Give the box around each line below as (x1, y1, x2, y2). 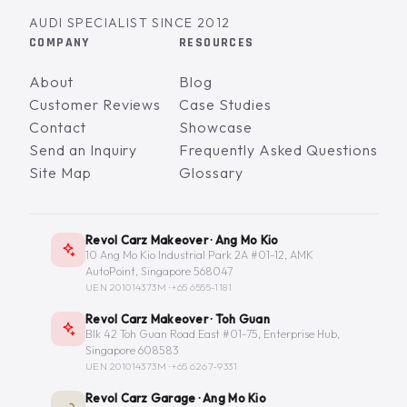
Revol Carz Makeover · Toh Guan (85, 312, 270, 327)
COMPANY (29, 35, 90, 52)
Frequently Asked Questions (179, 141, 378, 160)
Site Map (29, 164, 92, 183)
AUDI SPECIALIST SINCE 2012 (29, 15, 231, 32)
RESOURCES (179, 35, 254, 52)
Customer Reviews (29, 95, 162, 114)
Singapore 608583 (85, 343, 179, 358)
